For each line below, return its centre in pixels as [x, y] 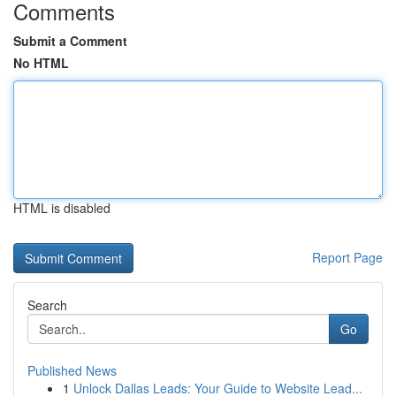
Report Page [347, 257]
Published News [72, 370]
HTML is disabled [62, 208]
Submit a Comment [70, 41]
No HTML [41, 63]
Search [47, 305]
